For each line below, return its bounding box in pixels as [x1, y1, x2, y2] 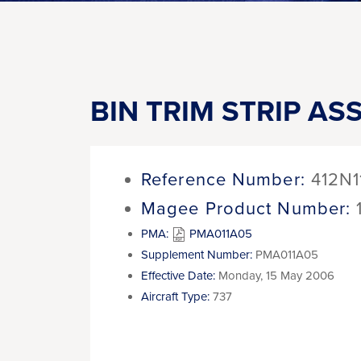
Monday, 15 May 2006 [218, 268, 334, 283]
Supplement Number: [141, 247, 252, 262]
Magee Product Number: [141, 198, 351, 219]
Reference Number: [141, 169, 305, 190]
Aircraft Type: [141, 289, 210, 304]
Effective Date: [141, 268, 215, 283]
